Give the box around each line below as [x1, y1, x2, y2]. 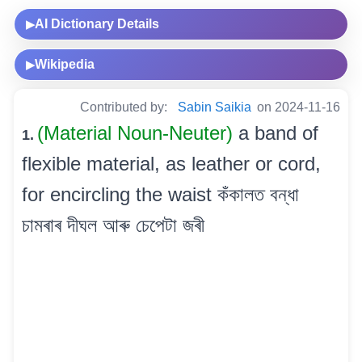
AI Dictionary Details [35, 17, 159, 32]
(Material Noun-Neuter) [37, 122, 238, 145]
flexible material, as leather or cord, [22, 153, 321, 175]
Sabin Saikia [178, 100, 251, 115]
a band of [238, 122, 318, 145]
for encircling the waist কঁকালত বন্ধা [22, 183, 299, 206]
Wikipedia [35, 57, 95, 72]
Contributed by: [80, 100, 170, 115]
